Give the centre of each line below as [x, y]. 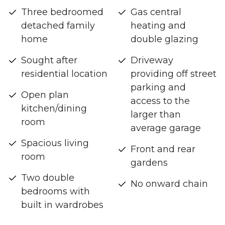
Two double [48, 178]
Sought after [49, 61]
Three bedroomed [62, 12]
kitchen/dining [54, 109]
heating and [158, 26]
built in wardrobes [62, 205]
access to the [160, 101]
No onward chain [169, 184]
